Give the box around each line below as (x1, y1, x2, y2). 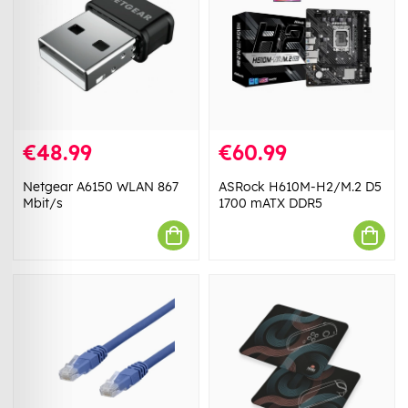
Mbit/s (23, 195, 63, 212)
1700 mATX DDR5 (219, 195, 322, 212)
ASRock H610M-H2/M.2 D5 (219, 178, 382, 196)
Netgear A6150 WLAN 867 (23, 178, 178, 196)
